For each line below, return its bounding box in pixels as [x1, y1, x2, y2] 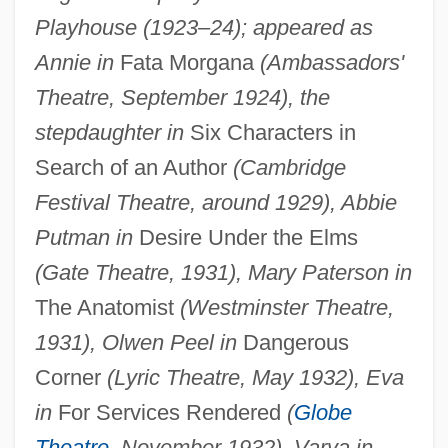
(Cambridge [232, 154, 346, 180]
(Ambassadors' [259, 49, 404, 75]
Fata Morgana [113, 49, 260, 75]
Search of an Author [34, 154, 233, 180]
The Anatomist [34, 294, 180, 320]
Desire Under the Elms [132, 224, 358, 250]
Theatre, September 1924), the [34, 84, 330, 110]
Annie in [34, 49, 114, 75]
